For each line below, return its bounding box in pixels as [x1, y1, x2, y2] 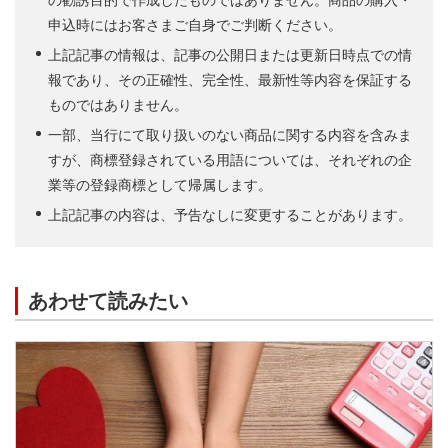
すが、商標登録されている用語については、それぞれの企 [48, 152, 412, 169]
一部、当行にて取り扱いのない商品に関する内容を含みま [48, 127, 412, 144]
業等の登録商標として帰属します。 [48, 177, 272, 194]
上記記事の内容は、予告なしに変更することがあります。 [48, 207, 412, 224]
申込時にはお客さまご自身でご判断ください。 [48, 17, 342, 34]
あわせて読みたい [28, 290, 188, 313]
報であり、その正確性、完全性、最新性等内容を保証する [48, 72, 412, 89]
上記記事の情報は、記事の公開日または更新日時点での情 [48, 47, 412, 64]
